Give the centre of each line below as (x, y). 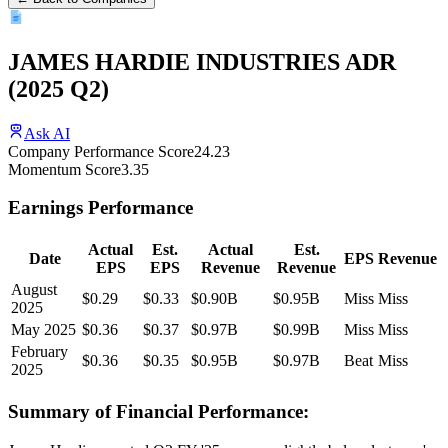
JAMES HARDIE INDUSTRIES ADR (202, 61)
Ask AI (47, 133)
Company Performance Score (101, 151)
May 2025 (43, 330)
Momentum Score (64, 169)
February (39, 352)
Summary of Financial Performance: (158, 411)
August (34, 290)
